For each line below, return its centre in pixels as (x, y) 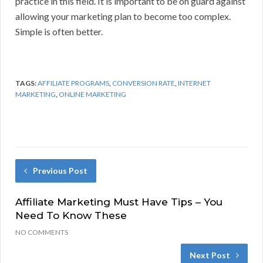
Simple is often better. (59, 32)
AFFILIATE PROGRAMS (73, 83)
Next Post (210, 255)
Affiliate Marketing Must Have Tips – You (119, 202)
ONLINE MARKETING (92, 95)
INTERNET (194, 83)
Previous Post (60, 171)
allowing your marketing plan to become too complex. (123, 16)
